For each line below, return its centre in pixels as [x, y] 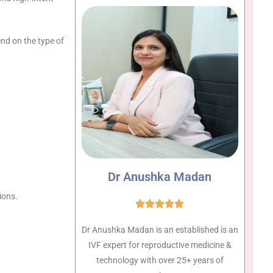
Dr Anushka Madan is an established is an [160, 229]
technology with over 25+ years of [160, 260]
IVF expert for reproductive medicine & [160, 245]
